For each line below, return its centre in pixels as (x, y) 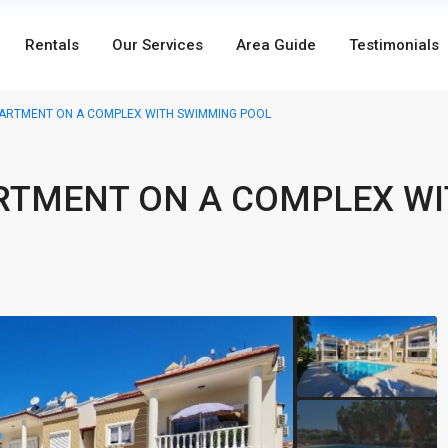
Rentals (51, 45)
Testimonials (393, 45)
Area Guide (275, 45)
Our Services (157, 45)
